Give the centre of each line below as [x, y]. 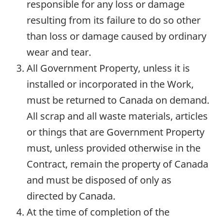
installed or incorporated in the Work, [110, 84]
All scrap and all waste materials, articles [117, 116]
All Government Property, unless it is [108, 68]
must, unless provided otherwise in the [114, 148]
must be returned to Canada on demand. [118, 100]
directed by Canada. [71, 196]
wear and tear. [59, 52]
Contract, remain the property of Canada [117, 164]
